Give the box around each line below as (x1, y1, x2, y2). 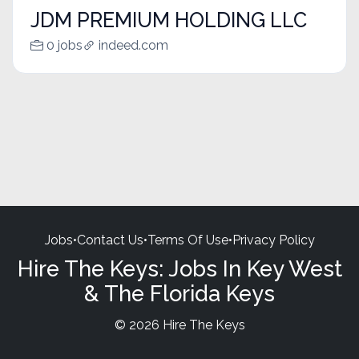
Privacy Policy (232, 232, 315, 248)
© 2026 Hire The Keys (114, 317, 245, 333)
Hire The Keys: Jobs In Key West (17, 255, 342, 281)
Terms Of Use (147, 232, 228, 248)
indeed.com (98, 38, 168, 54)
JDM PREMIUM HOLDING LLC (30, 8, 307, 33)
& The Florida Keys (84, 280, 275, 306)
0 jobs (46, 38, 83, 54)
